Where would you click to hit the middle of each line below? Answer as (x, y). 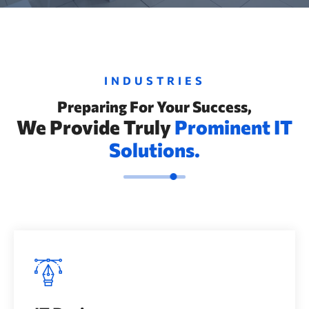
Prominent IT (233, 127)
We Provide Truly (96, 127)
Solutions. (154, 150)
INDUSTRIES (154, 80)
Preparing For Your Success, (154, 107)
